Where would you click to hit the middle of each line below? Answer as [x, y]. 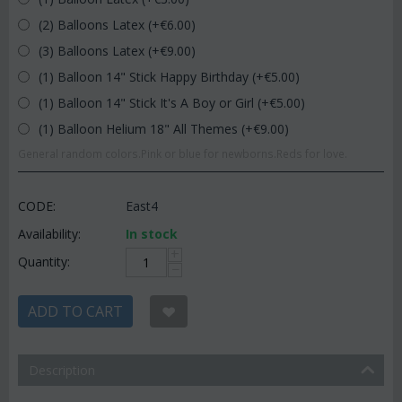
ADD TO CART [75, 311]
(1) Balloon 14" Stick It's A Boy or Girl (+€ [156, 103]
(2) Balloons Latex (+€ [101, 25]
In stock [152, 234]
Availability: [49, 234]
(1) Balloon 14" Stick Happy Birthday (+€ [153, 77]
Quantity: [44, 262]
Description [62, 370]
